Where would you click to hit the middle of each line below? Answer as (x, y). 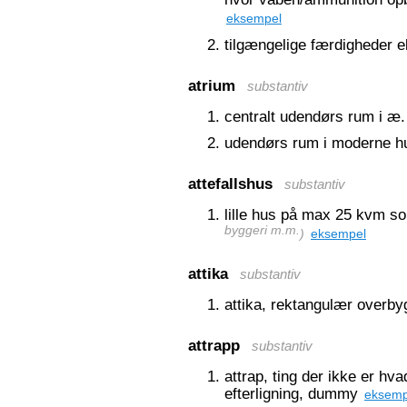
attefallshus (230, 184)
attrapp (214, 345)
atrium (212, 85)
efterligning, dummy (293, 393)
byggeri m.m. (262, 233)
